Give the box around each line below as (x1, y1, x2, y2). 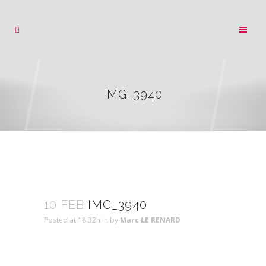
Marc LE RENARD (120, 214, 180, 225)
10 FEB (44, 197, 84, 212)
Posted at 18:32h (44, 214, 100, 225)
